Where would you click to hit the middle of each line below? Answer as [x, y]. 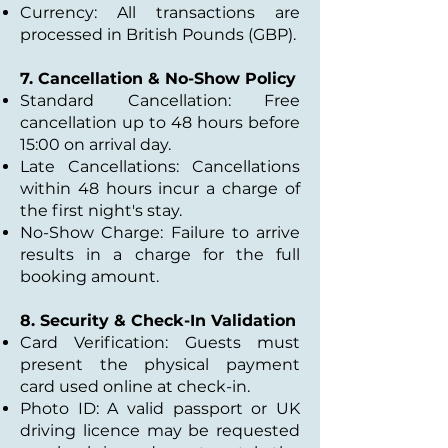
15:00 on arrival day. [95, 144]
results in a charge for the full [160, 254]
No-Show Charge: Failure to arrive [160, 232]
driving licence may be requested [160, 430]
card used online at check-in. [135, 386]
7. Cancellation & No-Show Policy [158, 78]
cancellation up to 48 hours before [160, 122]
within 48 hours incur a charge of [160, 188]
